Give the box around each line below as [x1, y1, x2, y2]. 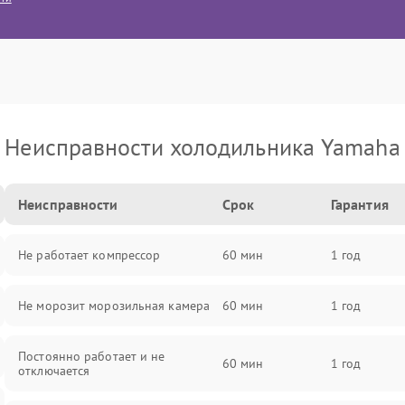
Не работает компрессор [18, 247, 161, 263]
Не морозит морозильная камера [18, 297, 211, 314]
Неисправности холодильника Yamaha [5, 132, 400, 162]
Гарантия [330, 195, 389, 213]
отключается [18, 363, 90, 379]
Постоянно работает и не [18, 348, 165, 364]
